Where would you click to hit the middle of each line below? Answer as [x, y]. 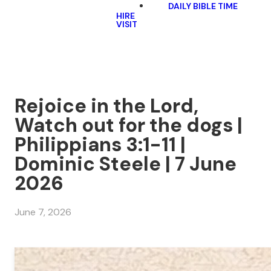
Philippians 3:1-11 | [100, 145]
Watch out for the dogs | [129, 125]
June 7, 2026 [43, 212]
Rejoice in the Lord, [106, 106]
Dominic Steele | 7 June [126, 164]
